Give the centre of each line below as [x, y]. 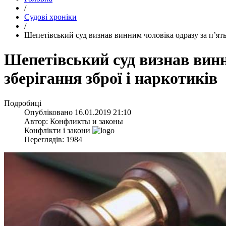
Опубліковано [49, 112]
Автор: [37, 121]
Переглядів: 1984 [53, 139]
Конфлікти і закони [57, 130]
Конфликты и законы [87, 121]
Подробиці [23, 103]
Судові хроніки [50, 17]
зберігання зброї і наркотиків [111, 78]
